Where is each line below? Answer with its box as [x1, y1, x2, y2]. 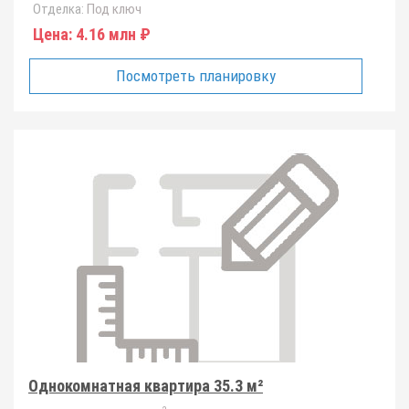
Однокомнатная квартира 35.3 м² [28, 376, 263, 395]
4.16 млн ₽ [72, 25, 151, 44]
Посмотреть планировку [116, 67, 277, 85]
